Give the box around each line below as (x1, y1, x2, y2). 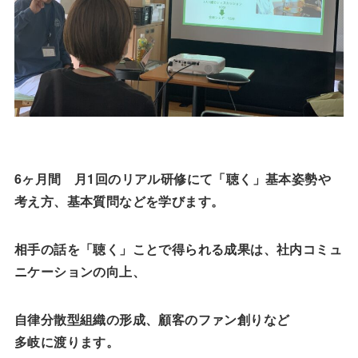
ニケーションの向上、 (14, 262, 145, 281)
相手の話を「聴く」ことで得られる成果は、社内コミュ (14, 240, 342, 259)
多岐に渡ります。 (14, 332, 120, 352)
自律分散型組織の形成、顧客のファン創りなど (14, 310, 290, 329)
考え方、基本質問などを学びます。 (14, 192, 225, 211)
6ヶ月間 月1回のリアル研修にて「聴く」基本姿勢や (14, 169, 331, 189)
